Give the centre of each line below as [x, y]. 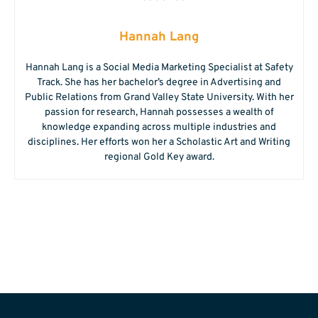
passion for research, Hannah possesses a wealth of [159, 113]
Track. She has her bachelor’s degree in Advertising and [159, 83]
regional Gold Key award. [159, 158]
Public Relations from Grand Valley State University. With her [159, 98]
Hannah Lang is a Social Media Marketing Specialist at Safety [159, 68]
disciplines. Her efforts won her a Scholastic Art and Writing [159, 143]
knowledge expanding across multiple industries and [159, 128]
